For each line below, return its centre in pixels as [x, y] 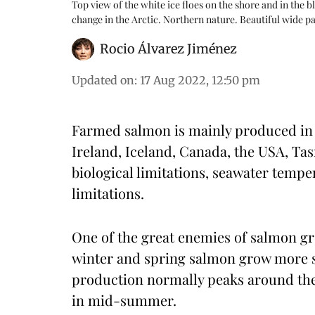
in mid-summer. [124, 300]
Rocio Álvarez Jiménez [168, 49]
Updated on [103, 80]
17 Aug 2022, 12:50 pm [200, 80]
